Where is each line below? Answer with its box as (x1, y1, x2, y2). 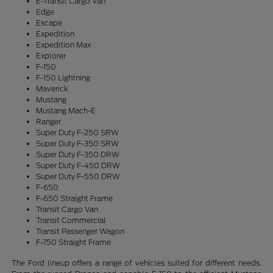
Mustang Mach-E (36, 106, 96, 115)
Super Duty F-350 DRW (36, 150, 120, 159)
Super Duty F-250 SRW (36, 128, 119, 137)
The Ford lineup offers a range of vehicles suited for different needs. (12, 258, 261, 268)
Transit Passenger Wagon (36, 227, 125, 236)
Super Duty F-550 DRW (36, 172, 121, 181)
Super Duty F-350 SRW (36, 139, 119, 148)
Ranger (36, 117, 62, 126)
